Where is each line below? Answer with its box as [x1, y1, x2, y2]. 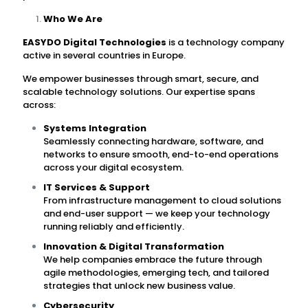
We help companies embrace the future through [43, 253, 262, 266]
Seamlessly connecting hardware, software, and [43, 135, 263, 148]
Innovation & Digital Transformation [43, 240, 224, 253]
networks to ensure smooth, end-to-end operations [43, 148, 278, 161]
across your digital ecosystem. [43, 161, 184, 174]
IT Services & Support [43, 181, 150, 194]
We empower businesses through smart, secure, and [23, 72, 258, 85]
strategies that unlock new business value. [43, 279, 235, 292]
